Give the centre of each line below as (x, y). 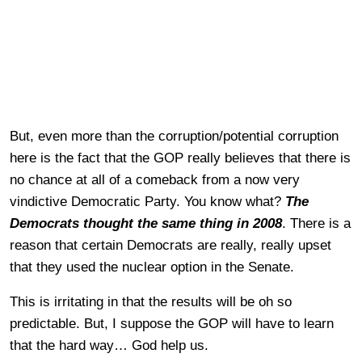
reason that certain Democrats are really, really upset (170, 246)
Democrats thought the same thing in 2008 (146, 224)
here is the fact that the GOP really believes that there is (180, 158)
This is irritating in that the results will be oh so (151, 302)
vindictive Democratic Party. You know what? (147, 202)
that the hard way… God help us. (109, 346)
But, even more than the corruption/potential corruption (174, 137)
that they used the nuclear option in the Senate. (152, 267)
